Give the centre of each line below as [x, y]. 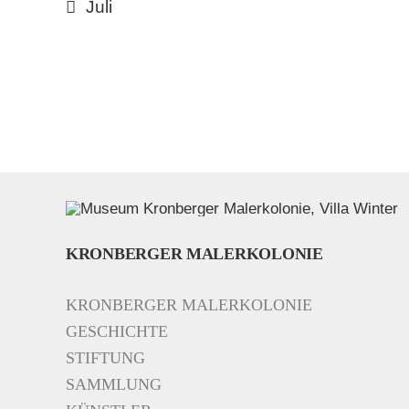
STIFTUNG [105, 358]
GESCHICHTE [117, 332]
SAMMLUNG [114, 385]
